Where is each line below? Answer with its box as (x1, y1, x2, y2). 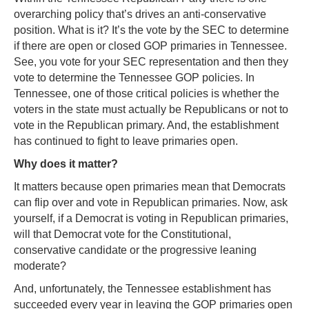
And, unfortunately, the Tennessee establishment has (14, 282, 271, 295)
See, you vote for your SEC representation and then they (14, 55, 288, 68)
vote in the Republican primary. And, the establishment (14, 119, 279, 131)
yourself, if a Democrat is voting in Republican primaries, (14, 212, 288, 224)
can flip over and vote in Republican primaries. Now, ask (14, 196, 288, 208)
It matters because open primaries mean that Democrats (14, 180, 286, 192)
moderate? (14, 259, 66, 272)
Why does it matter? (14, 157, 118, 170)
